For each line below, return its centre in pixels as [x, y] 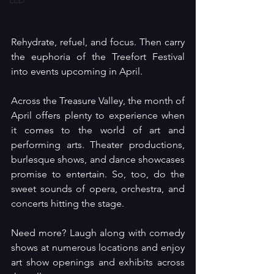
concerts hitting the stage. [68, 203]
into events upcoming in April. [77, 71]
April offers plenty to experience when [98, 115]
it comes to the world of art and [98, 130]
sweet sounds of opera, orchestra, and [98, 188]
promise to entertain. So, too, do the [98, 174]
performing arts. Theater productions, [98, 144]
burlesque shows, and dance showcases [98, 159]
